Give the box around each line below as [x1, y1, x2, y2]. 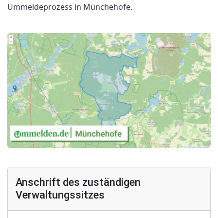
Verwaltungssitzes [16, 189, 105, 201]
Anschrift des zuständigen [16, 176, 141, 189]
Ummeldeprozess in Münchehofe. [7, 1, 132, 12]
